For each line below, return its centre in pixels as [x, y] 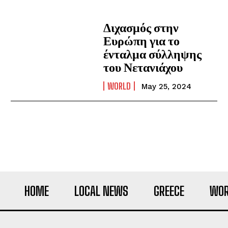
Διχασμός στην [141, 27]
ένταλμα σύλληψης [153, 54]
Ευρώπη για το [142, 40]
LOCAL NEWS [101, 191]
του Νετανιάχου [143, 67]
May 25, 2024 [167, 87]
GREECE [169, 191]
